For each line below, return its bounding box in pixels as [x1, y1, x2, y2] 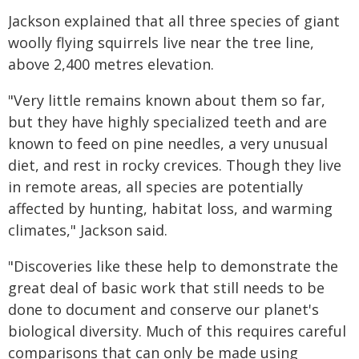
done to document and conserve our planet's [8, 300, 319, 319]
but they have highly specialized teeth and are [8, 112, 327, 131]
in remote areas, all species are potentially [8, 177, 303, 196]
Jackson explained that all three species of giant [8, 11, 340, 30]
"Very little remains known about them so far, [8, 91, 325, 110]
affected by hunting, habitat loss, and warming [8, 199, 333, 218]
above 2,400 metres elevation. [8, 54, 214, 74]
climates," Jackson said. [8, 220, 167, 240]
